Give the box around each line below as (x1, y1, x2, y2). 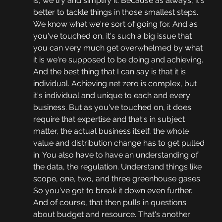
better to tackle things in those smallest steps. (33, 7, 200, 17)
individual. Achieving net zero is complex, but (33, 79, 199, 89)
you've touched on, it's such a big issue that (33, 31, 194, 41)
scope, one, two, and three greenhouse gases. (33, 174, 204, 184)
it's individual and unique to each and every (33, 91, 192, 101)
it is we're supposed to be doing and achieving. (33, 55, 205, 65)
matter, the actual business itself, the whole (33, 126, 191, 136)
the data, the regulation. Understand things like (33, 162, 204, 172)
